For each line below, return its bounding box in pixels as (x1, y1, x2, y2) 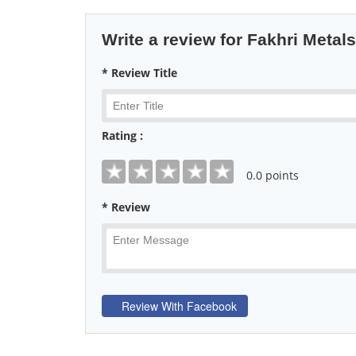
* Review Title (102, 64, 177, 80)
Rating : (102, 128, 143, 144)
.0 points (253, 168, 299, 184)
